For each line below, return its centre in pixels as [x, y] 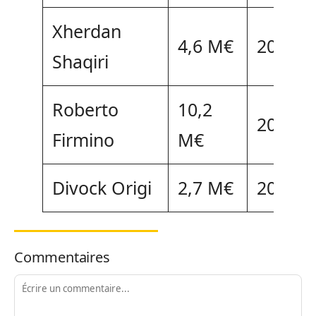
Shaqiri [80, 61]
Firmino [83, 139]
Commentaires [62, 257]
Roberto [85, 109]
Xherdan [86, 31]
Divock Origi [102, 187]
